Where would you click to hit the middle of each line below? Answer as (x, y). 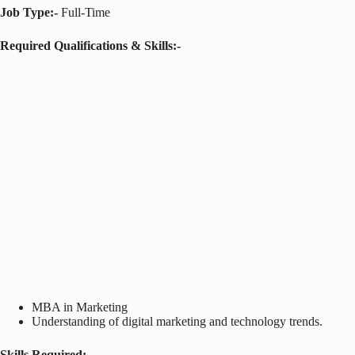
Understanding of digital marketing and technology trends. (177, 321)
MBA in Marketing (80, 307)
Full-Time (84, 12)
